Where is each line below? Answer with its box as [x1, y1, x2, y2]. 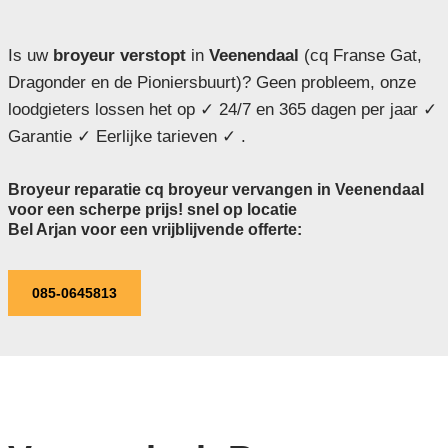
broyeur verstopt [47, 45, 186, 65]
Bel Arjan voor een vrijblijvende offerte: [7, 220, 302, 238]
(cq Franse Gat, [298, 45, 422, 65]
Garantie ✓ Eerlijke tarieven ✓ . [7, 126, 246, 146]
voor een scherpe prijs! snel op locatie [7, 200, 297, 218]
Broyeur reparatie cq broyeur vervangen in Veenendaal [7, 180, 424, 198]
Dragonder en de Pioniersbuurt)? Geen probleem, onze [7, 72, 416, 92]
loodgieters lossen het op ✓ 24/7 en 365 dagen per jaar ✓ [7, 99, 437, 119]
